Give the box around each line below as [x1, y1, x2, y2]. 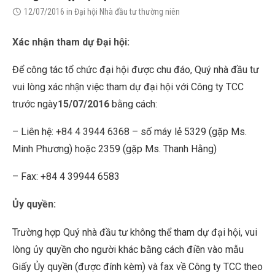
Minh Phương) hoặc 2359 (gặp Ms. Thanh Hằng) [12, 143, 217, 155]
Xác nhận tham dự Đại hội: [12, 36, 130, 48]
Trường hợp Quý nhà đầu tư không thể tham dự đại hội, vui [12, 226, 257, 238]
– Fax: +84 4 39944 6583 [12, 171, 120, 183]
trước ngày [12, 98, 58, 110]
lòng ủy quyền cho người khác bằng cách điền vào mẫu [12, 243, 244, 255]
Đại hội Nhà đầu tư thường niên [74, 7, 180, 17]
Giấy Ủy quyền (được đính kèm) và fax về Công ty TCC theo [12, 260, 263, 273]
